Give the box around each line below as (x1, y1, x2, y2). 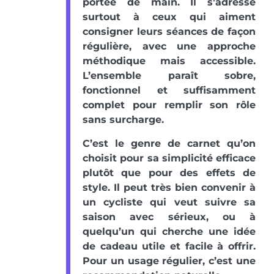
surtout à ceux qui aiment (83, 11, 256, 23)
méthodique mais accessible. (83, 55, 256, 67)
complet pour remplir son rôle (83, 99, 256, 111)
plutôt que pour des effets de (83, 167, 256, 179)
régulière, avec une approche (83, 40, 256, 53)
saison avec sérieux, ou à (83, 211, 256, 223)
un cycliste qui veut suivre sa (83, 196, 256, 209)
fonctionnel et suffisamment (83, 84, 256, 97)
